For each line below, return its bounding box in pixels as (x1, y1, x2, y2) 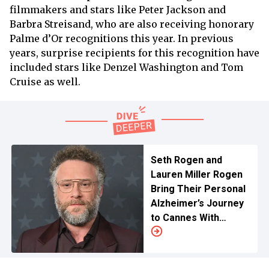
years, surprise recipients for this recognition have (10, 47, 259, 59)
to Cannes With (150, 212, 219, 224)
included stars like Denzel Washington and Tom (10, 61, 243, 74)
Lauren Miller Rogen (150, 169, 243, 181)
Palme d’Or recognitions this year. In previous (10, 32, 234, 45)
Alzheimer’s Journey (150, 198, 244, 210)
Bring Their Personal (150, 183, 246, 195)
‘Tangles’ (150, 226, 192, 238)
